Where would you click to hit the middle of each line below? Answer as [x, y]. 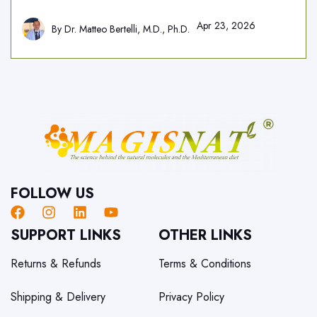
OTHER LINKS [205, 236]
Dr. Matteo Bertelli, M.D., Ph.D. [127, 29]
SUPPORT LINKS [66, 236]
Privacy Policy [191, 296]
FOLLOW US [52, 194]
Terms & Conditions [204, 263]
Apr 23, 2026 [226, 25]
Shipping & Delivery [58, 296]
